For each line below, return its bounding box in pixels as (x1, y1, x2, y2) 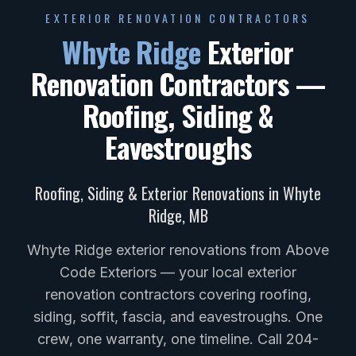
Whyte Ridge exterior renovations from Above (27, 241, 329, 258)
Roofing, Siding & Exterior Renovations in (35, 180, 283, 205)
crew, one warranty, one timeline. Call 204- (37, 330, 319, 347)
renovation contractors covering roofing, (44, 285, 311, 303)
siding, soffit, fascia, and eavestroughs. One (33, 308, 323, 325)
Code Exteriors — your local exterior (60, 263, 296, 281)
